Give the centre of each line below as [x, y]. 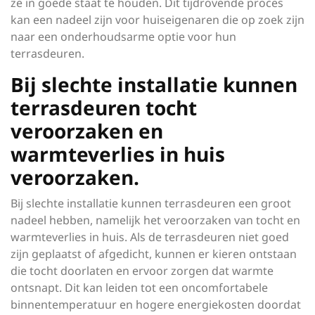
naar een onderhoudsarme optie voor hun [123, 37]
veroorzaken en [87, 131]
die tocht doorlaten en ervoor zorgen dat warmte [142, 271]
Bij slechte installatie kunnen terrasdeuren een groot [151, 203]
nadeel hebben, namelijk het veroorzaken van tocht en [155, 220]
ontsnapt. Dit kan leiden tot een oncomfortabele [139, 288]
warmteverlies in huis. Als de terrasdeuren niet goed [150, 237]
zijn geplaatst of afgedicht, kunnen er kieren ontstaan [154, 254]
